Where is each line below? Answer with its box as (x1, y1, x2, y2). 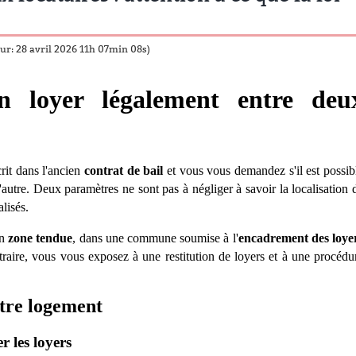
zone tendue (8, 231, 73, 246)
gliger (203, 182, 237, 196)
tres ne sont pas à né (101, 182, 204, 196)
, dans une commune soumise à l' (72, 231, 238, 246)
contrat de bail (84, 164, 164, 178)
